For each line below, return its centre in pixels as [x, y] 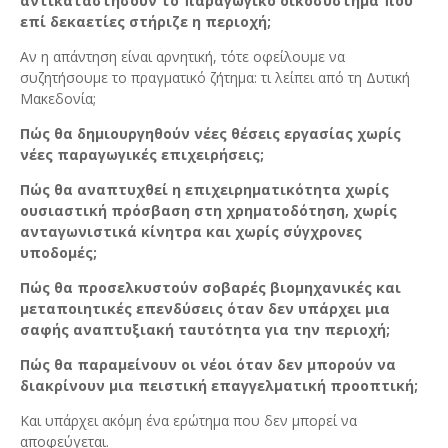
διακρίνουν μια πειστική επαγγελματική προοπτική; [219, 386]
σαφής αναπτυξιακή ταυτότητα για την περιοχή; [205, 330]
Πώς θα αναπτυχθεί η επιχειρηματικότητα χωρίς [204, 190]
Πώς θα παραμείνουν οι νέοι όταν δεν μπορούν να [208, 365]
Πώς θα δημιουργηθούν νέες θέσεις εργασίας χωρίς [210, 134]
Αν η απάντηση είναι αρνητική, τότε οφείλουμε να [182, 57]
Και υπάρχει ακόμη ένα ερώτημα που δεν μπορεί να [188, 421]
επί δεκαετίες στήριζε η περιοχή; [145, 22]
